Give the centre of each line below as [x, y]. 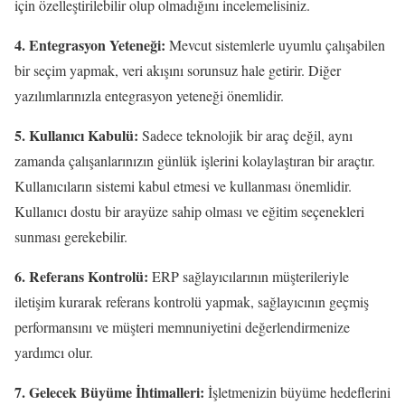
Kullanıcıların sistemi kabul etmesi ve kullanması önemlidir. [183, 185]
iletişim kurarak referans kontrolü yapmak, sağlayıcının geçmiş [192, 301]
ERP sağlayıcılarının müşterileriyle [249, 276]
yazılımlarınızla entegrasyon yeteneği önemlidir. [149, 95]
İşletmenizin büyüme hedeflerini [297, 391]
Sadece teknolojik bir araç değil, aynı [245, 135]
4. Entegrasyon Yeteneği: [90, 44]
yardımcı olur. [54, 352]
